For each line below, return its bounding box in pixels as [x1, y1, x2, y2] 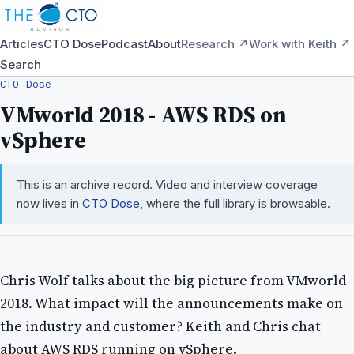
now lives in [17, 195, 83, 211]
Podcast [101, 36, 148, 51]
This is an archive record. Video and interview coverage [17, 176, 318, 192]
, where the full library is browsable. [140, 195, 331, 211]
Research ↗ [181, 36, 249, 51]
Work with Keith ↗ [249, 36, 351, 51]
